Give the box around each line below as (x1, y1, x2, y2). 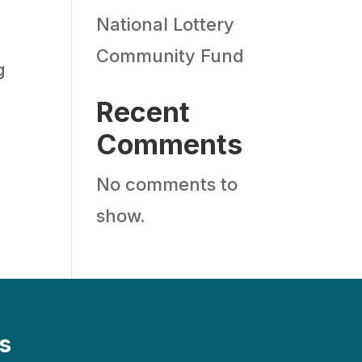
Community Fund (96, 45, 245, 66)
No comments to (96, 174, 238, 195)
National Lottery (96, 14, 235, 35)
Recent (96, 95, 191, 128)
